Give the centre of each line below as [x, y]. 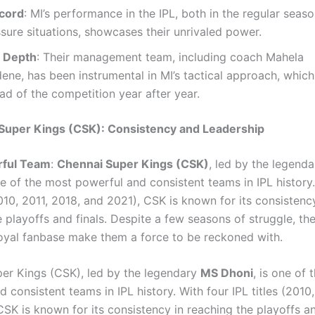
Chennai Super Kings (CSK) [133, 163]
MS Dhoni [227, 273]
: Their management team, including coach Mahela [170, 57]
